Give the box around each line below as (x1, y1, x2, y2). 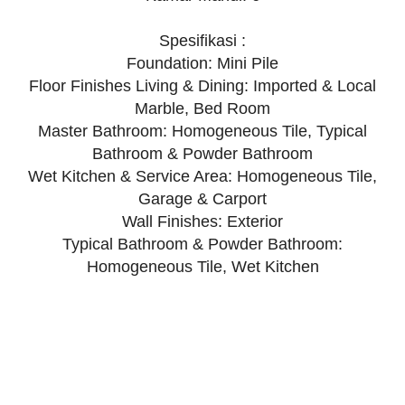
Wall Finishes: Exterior (122, 212, 283, 231)
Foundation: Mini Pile (127, 54, 278, 73)
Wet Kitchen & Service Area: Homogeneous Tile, (28, 167, 377, 186)
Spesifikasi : (159, 32, 246, 51)
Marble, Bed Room (135, 99, 270, 118)
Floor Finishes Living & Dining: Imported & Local (29, 77, 376, 96)
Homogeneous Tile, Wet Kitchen (86, 258, 319, 277)
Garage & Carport (138, 190, 267, 209)
